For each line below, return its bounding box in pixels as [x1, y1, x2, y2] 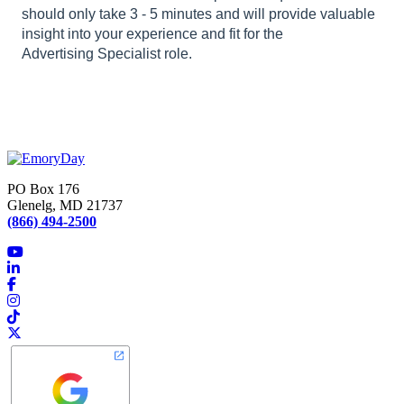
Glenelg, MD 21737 [7, 197, 123, 213]
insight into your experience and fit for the [22, 25, 283, 41]
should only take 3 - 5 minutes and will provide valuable [22, 5, 375, 22]
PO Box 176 [7, 180, 79, 197]
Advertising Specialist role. [22, 45, 192, 61]
